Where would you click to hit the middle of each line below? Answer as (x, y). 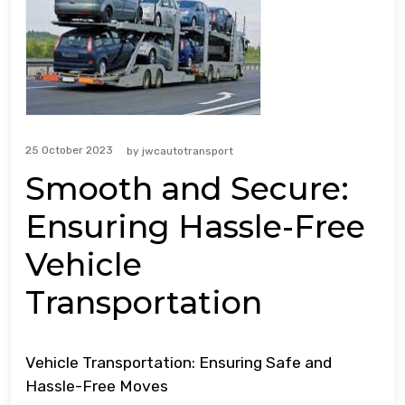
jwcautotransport (188, 151)
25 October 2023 (69, 151)
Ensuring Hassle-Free (195, 226)
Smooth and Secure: (187, 188)
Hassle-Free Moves (97, 386)
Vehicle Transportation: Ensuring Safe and (179, 362)
